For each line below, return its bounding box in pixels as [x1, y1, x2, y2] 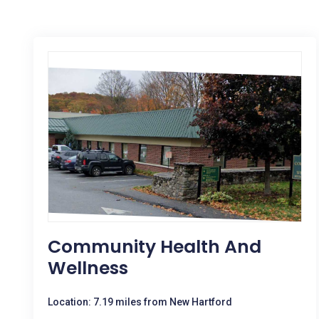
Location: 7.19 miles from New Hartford [48, 296, 232, 308]
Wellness [48, 256, 128, 281]
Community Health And [48, 234, 261, 259]
